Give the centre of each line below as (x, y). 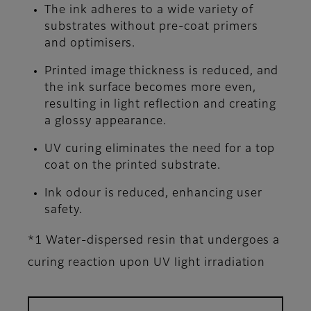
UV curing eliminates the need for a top (160, 149)
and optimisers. (90, 43)
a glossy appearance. (106, 121)
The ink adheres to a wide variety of (149, 10)
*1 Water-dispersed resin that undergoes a (154, 241)
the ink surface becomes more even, (150, 88)
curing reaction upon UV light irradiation (147, 263)
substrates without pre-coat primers (151, 27)
